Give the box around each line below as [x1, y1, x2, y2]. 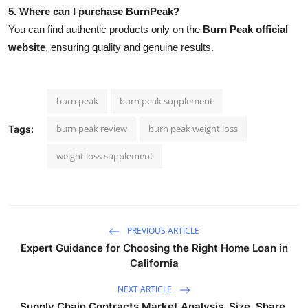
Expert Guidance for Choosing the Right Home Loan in [20, 241, 288, 254]
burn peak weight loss [148, 122, 238, 135]
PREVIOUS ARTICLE [125, 224, 199, 236]
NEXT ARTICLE [118, 283, 174, 295]
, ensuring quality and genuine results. [45, 41, 214, 53]
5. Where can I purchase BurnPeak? [8, 5, 179, 17]
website [8, 41, 45, 53]
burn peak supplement [120, 94, 213, 107]
